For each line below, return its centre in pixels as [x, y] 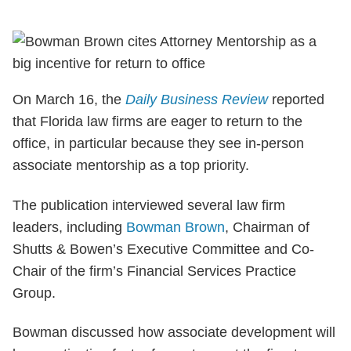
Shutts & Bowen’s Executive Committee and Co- [163, 249]
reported [296, 100]
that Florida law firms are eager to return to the [157, 122]
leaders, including [69, 227]
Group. [34, 293]
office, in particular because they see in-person [158, 144]
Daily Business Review [197, 100]
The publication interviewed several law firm [149, 205]
